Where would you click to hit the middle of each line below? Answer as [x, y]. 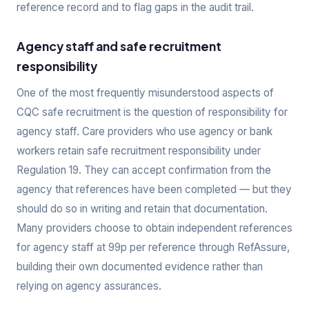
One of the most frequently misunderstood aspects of [145, 93]
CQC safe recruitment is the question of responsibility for [152, 112]
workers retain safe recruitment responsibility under [139, 151]
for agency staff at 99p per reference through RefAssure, [153, 247]
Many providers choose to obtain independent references [154, 228]
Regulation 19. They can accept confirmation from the [144, 170]
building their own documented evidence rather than [140, 267]
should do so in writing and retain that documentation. [142, 209]
